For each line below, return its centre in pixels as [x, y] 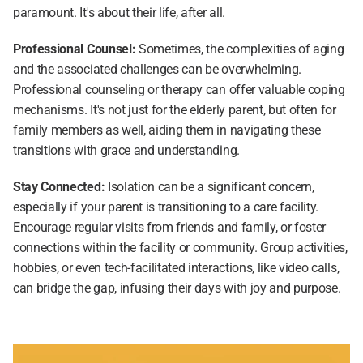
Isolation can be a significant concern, [211, 187]
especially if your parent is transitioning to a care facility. [166, 207]
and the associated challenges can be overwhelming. [157, 69]
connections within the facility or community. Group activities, [180, 248]
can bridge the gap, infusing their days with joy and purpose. [177, 288]
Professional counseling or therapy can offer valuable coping [179, 90]
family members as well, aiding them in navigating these [167, 130]
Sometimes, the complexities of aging [240, 49]
